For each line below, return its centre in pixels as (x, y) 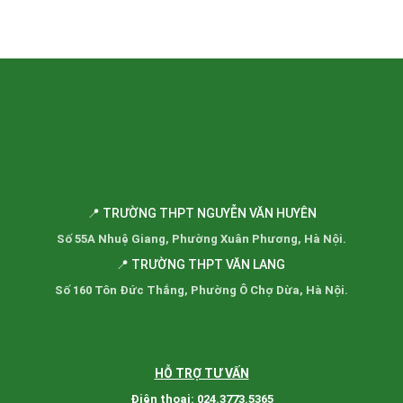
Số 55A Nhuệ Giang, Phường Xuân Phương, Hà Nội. (201, 238)
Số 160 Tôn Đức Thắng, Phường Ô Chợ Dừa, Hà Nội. (201, 290)
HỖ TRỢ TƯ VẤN (201, 373)
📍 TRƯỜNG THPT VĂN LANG (201, 264)
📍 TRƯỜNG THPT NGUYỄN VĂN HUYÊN (201, 213)
